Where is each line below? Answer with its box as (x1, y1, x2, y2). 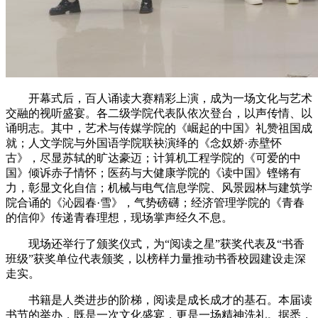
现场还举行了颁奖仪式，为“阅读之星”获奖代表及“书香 (28, 238, 305, 251)
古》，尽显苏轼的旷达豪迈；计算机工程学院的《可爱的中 (6, 152, 301, 165)
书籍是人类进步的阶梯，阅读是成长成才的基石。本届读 (28, 294, 312, 307)
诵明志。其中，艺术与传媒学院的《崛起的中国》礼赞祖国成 (6, 122, 312, 135)
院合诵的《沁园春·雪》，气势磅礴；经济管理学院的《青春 (6, 197, 305, 209)
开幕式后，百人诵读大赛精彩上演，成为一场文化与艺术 (28, 92, 312, 105)
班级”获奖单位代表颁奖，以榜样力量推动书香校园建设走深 (6, 253, 306, 265)
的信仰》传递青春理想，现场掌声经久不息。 (6, 212, 233, 224)
